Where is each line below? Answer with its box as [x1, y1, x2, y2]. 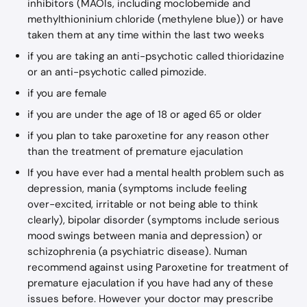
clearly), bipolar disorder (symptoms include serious [27, 213, 282, 227]
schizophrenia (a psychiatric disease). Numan [27, 245, 250, 258]
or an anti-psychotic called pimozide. [27, 65, 206, 79]
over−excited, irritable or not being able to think [27, 197, 261, 211]
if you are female [27, 86, 107, 100]
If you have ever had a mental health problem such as [27, 166, 287, 180]
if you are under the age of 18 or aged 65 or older [27, 108, 262, 121]
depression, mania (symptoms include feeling [27, 182, 249, 195]
